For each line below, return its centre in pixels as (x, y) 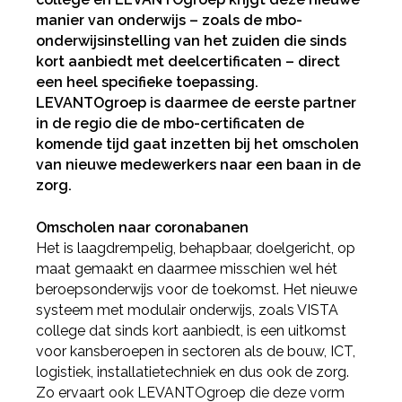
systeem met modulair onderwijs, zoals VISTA (188, 310)
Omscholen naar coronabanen (143, 228)
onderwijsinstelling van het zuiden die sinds (192, 41)
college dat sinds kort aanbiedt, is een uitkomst (192, 331)
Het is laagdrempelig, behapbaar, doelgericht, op (196, 249)
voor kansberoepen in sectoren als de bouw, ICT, (196, 352)
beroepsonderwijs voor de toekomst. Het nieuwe (197, 290)
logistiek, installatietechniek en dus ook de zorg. (193, 372)
